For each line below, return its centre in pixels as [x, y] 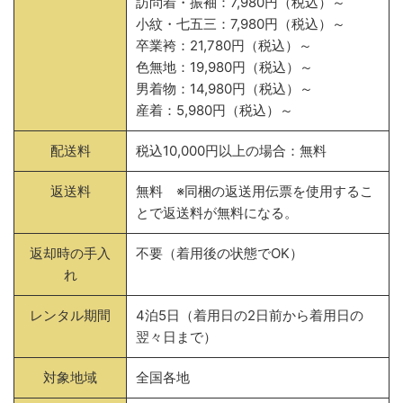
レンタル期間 [70, 315]
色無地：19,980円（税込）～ [224, 67]
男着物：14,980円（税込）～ [224, 89]
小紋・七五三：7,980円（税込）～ [241, 24]
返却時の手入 [70, 253]
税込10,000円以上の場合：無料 [231, 151]
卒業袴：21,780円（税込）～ [224, 45]
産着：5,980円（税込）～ [215, 110]
